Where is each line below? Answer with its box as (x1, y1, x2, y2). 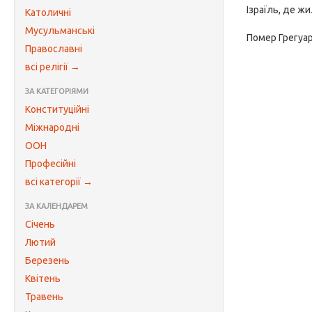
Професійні (25, 158, 76, 169)
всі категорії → (25, 176, 93, 187)
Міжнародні (25, 122, 79, 133)
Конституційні (25, 104, 89, 115)
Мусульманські (25, 25, 95, 36)
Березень (25, 255, 70, 266)
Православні (25, 43, 82, 54)
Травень (25, 291, 63, 302)
